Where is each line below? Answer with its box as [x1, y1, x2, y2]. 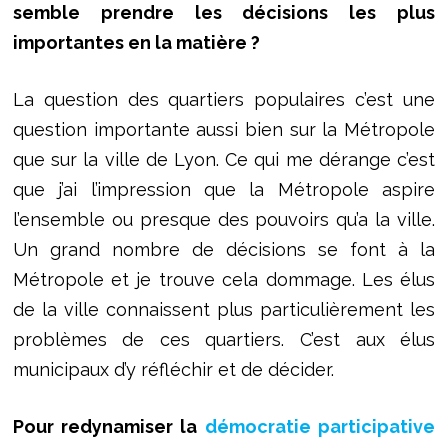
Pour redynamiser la [12, 415, 205, 437]
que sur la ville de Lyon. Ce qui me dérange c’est [12, 148, 436, 170]
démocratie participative [204, 415, 436, 437]
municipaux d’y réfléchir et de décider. [12, 358, 344, 380]
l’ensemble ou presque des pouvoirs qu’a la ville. [12, 208, 436, 230]
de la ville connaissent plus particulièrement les [12, 298, 436, 320]
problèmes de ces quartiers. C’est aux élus [12, 328, 436, 350]
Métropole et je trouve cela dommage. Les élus [12, 268, 436, 290]
